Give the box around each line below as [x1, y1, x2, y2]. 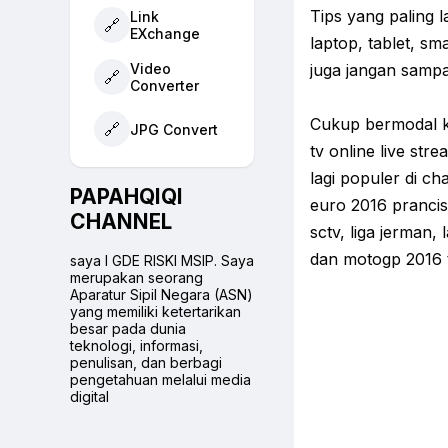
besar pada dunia [70, 319, 186, 337]
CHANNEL [70, 209, 172, 235]
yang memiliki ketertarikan [70, 302, 241, 320]
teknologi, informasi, [70, 336, 203, 354]
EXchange [130, 25, 200, 42]
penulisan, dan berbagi [70, 353, 222, 371]
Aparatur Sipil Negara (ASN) [70, 285, 253, 303]
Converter [130, 77, 199, 94]
